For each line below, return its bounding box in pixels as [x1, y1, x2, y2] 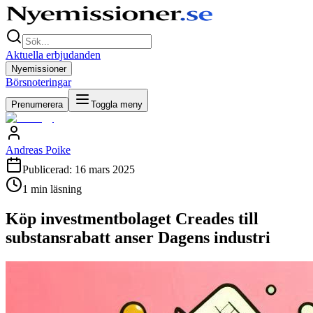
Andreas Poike [6, 144, 71, 156]
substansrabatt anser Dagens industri [6, 228, 270, 247]
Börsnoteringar [6, 76, 71, 88]
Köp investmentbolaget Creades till [6, 209, 259, 228]
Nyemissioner [11, 64, 66, 74]
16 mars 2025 [75, 163, 135, 175]
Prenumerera [11, 99, 63, 110]
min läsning [28, 183, 82, 195]
